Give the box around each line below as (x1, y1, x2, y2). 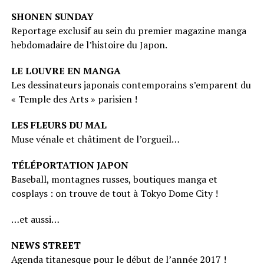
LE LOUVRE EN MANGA (11, 64, 121, 78)
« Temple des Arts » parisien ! (11, 93, 137, 106)
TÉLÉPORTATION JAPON (11, 159, 128, 172)
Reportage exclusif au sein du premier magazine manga (11, 24, 246, 38)
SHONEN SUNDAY (11, 10, 94, 24)
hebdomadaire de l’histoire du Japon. (11, 38, 167, 52)
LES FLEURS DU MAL (11, 118, 107, 132)
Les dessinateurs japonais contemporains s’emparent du (11, 78, 251, 92)
